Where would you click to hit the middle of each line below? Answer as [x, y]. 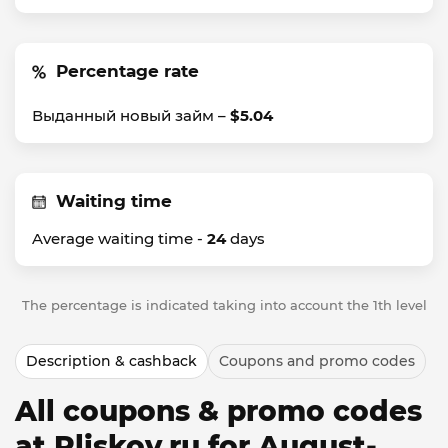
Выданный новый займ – [131, 115]
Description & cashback [111, 361]
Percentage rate [127, 71]
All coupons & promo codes [218, 411]
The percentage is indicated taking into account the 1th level [224, 305]
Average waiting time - [119, 238]
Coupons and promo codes [317, 361]
